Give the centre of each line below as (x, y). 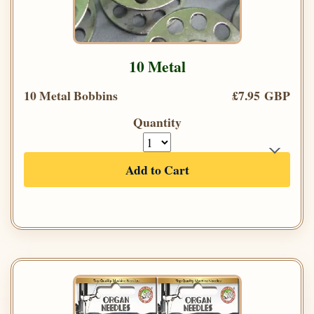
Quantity (157, 122)
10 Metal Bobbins (71, 96)
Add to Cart (157, 170)
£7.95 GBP (261, 96)
